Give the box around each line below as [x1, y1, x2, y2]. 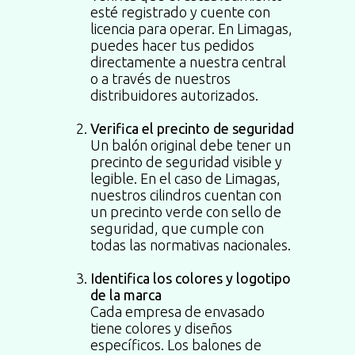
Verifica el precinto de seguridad [90, 120, 294, 136]
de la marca [90, 287, 162, 303]
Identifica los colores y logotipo [90, 270, 291, 286]
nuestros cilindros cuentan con [90, 187, 281, 203]
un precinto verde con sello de [90, 204, 281, 219]
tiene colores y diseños [90, 320, 232, 336]
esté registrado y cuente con [90, 4, 270, 20]
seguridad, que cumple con [90, 220, 264, 236]
